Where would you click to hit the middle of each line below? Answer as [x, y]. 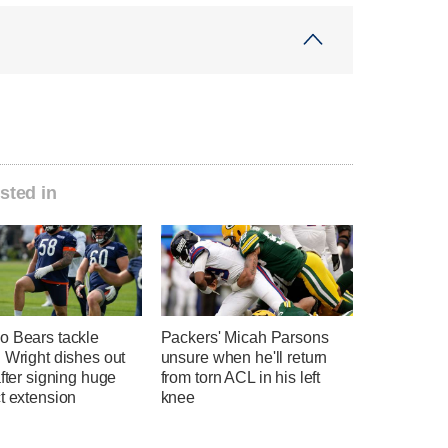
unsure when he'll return [244, 357]
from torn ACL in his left [240, 377]
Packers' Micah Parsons [244, 337]
